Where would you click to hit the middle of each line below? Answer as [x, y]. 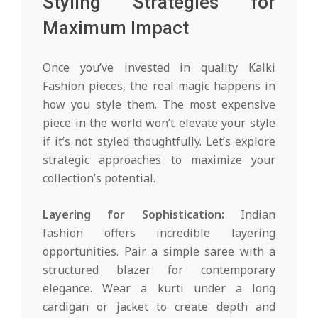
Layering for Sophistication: [133, 214]
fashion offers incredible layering [159, 232]
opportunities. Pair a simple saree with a [159, 251]
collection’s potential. [99, 178]
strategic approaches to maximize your [159, 159]
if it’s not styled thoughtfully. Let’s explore [159, 141]
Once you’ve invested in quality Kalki [159, 67]
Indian [250, 214]
